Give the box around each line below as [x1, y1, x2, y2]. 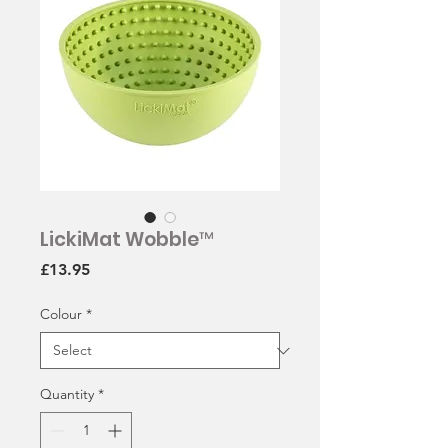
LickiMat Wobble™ [40, 226, 214, 254]
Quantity [40, 385, 94, 404]
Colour [40, 305, 82, 324]
